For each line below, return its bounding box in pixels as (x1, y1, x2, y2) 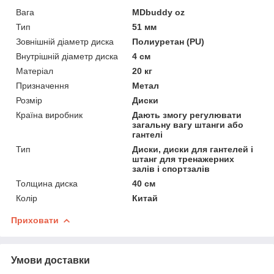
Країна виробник (16, 109, 83, 120)
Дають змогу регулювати (132, 109, 242, 120)
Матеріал (16, 65, 53, 76)
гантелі (132, 129, 163, 139)
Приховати (11, 215, 59, 225)
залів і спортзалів (132, 163, 210, 174)
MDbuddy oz (132, 7, 185, 17)
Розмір (16, 95, 42, 105)
